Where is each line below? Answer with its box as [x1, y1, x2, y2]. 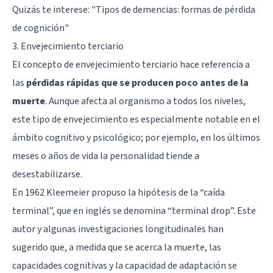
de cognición [12, 21, 65, 35]
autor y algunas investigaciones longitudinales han [12, 222, 224, 236]
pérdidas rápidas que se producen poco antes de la [26, 76, 249, 90]
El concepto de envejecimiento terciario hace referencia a [12, 57, 250, 71]
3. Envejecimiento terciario [12, 39, 124, 53]
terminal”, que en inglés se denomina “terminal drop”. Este [12, 204, 256, 218]
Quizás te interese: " [12, 2, 96, 16]
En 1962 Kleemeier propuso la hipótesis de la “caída [12, 185, 225, 199]
